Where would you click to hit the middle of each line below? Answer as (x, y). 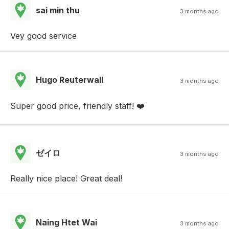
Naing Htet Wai (66, 223)
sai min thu (58, 10)
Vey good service (43, 36)
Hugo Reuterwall (70, 80)
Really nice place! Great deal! (66, 179)
